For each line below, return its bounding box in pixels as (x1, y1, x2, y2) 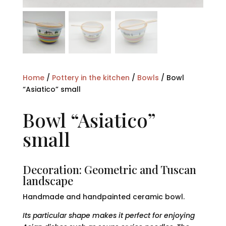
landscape (22, 173, 73, 189)
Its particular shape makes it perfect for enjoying (22, 210, 195, 221)
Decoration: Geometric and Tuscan (22, 162, 196, 178)
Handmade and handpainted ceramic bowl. (22, 192, 185, 202)
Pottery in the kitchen (51, 73, 130, 83)
